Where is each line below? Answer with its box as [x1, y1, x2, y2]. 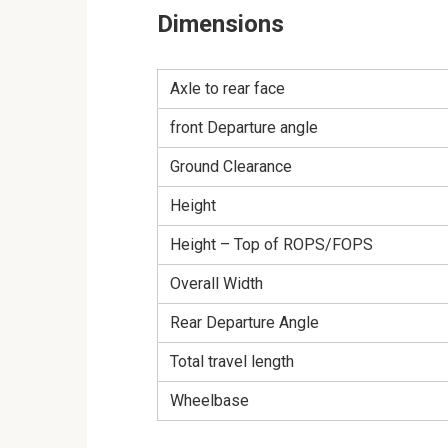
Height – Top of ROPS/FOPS [170, 235, 373, 255]
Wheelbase [170, 391, 249, 411]
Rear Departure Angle [170, 313, 319, 333]
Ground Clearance [170, 157, 292, 177]
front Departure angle [170, 118, 318, 138]
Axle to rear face [170, 79, 285, 99]
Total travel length [170, 352, 294, 372]
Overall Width [170, 274, 263, 294]
